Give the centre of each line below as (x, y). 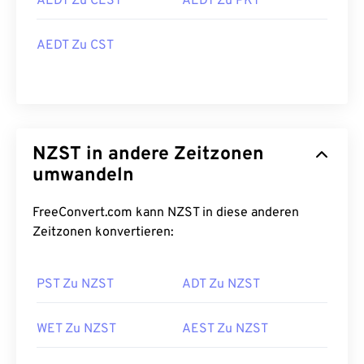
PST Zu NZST (75, 284)
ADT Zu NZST (221, 284)
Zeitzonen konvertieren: (103, 232)
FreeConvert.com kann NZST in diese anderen (166, 213)
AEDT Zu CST (75, 45)
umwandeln (83, 176)
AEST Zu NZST (225, 329)
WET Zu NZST (76, 329)
